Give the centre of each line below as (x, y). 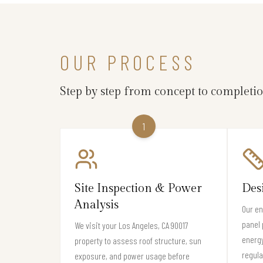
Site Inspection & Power (138, 188)
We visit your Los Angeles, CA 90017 (131, 225)
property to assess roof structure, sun (138, 240)
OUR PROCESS (128, 62)
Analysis (97, 205)
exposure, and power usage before (132, 255)
